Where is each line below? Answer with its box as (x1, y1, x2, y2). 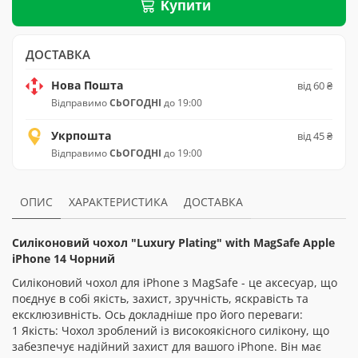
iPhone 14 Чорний (12, 251, 115, 266)
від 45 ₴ (297, 129, 332, 143)
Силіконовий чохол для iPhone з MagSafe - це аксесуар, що (12, 275, 337, 290)
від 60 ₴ (297, 78, 332, 93)
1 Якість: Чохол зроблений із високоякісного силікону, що (12, 323, 329, 338)
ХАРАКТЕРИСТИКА (69, 194, 168, 209)
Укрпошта (51, 128, 111, 143)
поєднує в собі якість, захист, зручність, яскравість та (12, 291, 308, 306)
